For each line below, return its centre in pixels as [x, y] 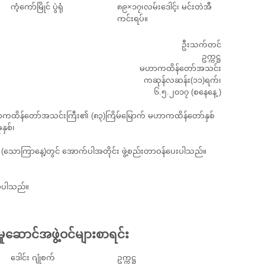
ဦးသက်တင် [201, 45]
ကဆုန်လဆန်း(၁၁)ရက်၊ [182, 80]
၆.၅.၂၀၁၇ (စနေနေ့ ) [188, 92]
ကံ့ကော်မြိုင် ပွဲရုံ [37, 7]
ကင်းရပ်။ [132, 19]
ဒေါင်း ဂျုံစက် [33, 258]
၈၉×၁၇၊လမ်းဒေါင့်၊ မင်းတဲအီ [164, 7]
